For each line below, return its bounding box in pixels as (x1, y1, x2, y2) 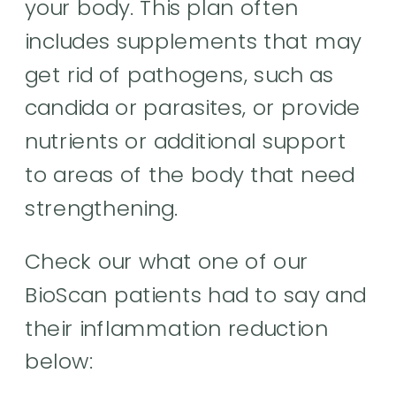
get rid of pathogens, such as (25, 59, 335, 89)
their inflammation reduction (25, 313, 329, 343)
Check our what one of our (25, 246, 308, 277)
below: (25, 346, 94, 377)
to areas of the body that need (25, 159, 355, 190)
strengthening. (25, 193, 185, 223)
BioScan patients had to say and (25, 279, 367, 309)
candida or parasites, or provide (25, 92, 361, 123)
